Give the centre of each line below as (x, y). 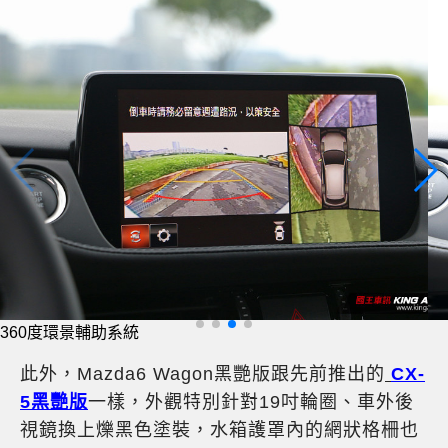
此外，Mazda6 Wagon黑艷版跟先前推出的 (202, 373)
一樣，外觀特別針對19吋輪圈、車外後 (251, 401)
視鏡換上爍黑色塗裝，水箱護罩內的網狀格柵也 (219, 429)
